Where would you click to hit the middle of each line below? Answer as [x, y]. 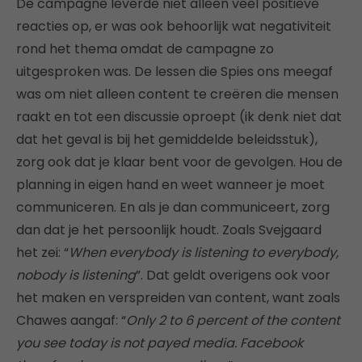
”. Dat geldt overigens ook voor [233, 275]
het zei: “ [42, 252]
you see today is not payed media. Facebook [160, 343]
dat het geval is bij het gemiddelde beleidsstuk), [167, 139]
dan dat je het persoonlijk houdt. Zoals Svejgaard [169, 229]
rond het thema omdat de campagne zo [145, 48]
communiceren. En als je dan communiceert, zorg [173, 207]
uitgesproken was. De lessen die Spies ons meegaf [175, 71]
